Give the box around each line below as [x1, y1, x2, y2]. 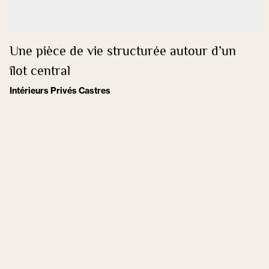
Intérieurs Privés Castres [10, 85, 110, 96]
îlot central [10, 62, 70, 82]
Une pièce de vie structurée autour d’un [10, 42, 236, 62]
